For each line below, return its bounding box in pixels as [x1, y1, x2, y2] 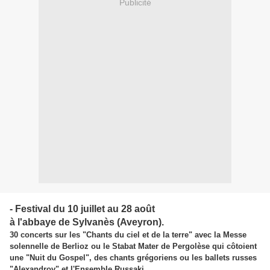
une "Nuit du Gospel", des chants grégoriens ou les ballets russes [10, 253, 257, 263]
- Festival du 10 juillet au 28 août [10, 204, 155, 215]
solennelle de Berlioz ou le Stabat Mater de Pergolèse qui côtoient [10, 242, 257, 251]
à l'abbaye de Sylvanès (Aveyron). [10, 217, 164, 228]
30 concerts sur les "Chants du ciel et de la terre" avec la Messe [10, 230, 246, 240]
